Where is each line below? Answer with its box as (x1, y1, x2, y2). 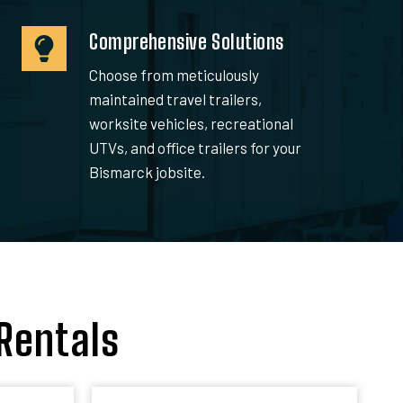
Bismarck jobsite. (89, 162, 206, 181)
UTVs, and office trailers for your (89, 138, 302, 157)
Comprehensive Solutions (89, 29, 284, 54)
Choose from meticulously (89, 65, 260, 84)
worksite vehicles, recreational (89, 113, 294, 132)
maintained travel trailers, (89, 89, 263, 108)
